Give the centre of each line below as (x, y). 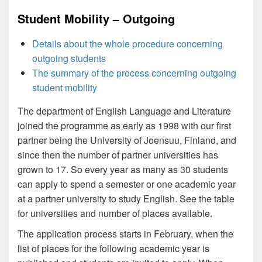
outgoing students (69, 58)
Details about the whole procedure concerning (127, 44)
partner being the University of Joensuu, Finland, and (127, 140)
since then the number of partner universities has (118, 155)
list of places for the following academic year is (113, 249)
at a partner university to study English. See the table (126, 199)
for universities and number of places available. (115, 213)
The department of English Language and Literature (124, 111)
